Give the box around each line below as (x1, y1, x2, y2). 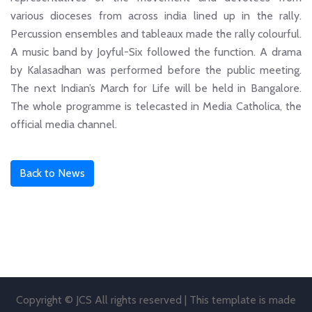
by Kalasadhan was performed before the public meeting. (10, 63, 302, 77)
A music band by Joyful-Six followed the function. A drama (10, 45, 302, 58)
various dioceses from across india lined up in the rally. (10, 8, 302, 22)
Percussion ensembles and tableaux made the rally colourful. (10, 26, 302, 40)
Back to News (19, 166, 85, 180)
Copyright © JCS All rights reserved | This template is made (16, 292, 296, 306)
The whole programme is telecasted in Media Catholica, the (10, 99, 302, 113)
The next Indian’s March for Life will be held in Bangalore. (10, 81, 302, 95)
